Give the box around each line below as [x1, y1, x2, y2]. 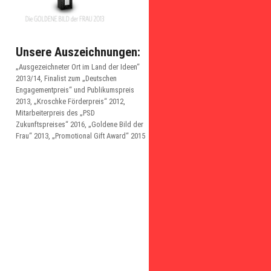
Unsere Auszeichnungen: [16, 45, 140, 59]
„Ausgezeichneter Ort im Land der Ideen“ [16, 62, 140, 71]
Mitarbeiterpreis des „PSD [16, 108, 95, 117]
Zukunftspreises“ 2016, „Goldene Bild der [16, 120, 143, 129]
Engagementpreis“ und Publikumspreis [16, 85, 134, 94]
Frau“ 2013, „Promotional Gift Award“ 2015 [16, 131, 145, 140]
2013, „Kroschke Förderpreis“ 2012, [16, 97, 125, 106]
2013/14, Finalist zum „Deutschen [16, 74, 117, 83]
